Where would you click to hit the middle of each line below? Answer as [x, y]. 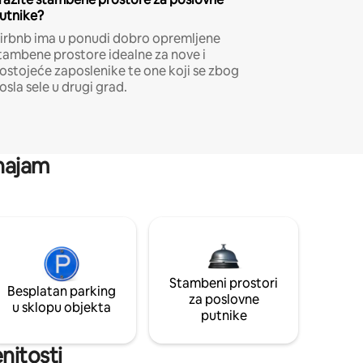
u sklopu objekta [62, 307]
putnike [224, 315]
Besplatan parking [62, 291]
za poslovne [224, 299]
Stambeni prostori [224, 283]
